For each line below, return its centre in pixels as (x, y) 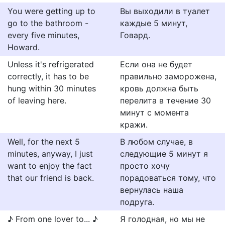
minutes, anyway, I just (50, 154)
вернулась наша (152, 190)
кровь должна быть (159, 88)
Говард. (135, 35)
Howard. (24, 47)
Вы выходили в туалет (165, 11)
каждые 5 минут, (154, 23)
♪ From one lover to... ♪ (53, 219)
